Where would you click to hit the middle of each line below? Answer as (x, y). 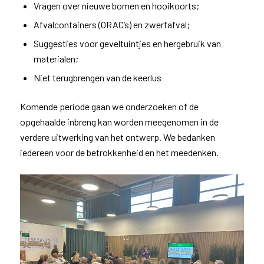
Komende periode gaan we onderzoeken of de (109, 107)
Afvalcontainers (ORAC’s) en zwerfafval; (111, 25)
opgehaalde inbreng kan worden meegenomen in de (119, 122)
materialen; (56, 59)
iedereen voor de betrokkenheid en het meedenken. (119, 153)
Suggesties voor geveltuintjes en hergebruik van (127, 44)
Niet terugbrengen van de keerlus (97, 78)
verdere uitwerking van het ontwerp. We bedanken (117, 137)
